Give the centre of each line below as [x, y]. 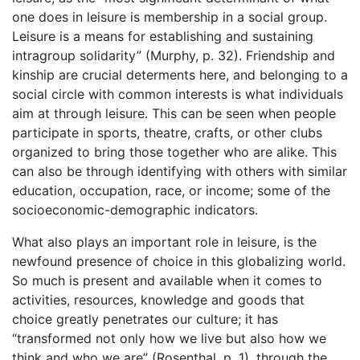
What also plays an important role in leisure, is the [164, 242]
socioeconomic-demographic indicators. [135, 210]
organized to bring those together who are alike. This [174, 152]
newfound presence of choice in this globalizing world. [179, 262]
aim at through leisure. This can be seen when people [174, 114]
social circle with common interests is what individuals [178, 94]
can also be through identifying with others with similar [180, 172]
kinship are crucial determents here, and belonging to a [180, 75]
